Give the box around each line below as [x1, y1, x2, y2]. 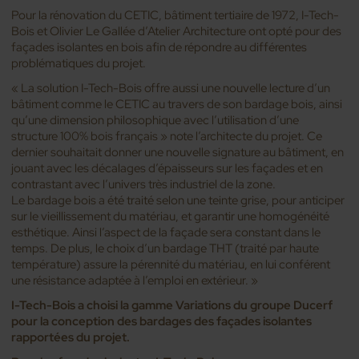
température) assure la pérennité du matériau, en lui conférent [11, 256, 331, 272]
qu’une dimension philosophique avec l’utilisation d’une [11, 111, 300, 128]
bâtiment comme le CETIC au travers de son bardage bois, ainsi [11, 95, 343, 112]
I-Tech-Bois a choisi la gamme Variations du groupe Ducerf [11, 297, 333, 314]
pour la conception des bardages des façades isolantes [11, 313, 313, 330]
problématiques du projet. [11, 54, 147, 71]
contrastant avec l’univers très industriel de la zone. [11, 175, 276, 192]
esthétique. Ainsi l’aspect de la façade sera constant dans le [11, 224, 321, 240]
